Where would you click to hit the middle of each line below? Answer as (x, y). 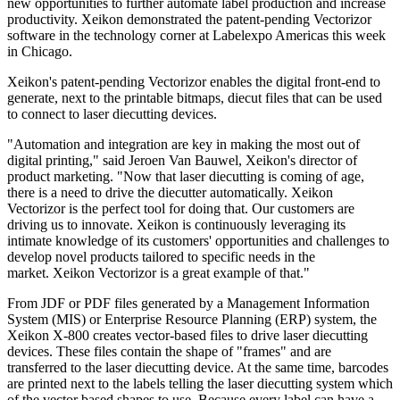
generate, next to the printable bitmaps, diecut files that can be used (195, 98)
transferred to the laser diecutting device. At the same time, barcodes (198, 368)
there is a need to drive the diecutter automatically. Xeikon (170, 193)
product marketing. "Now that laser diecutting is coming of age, (186, 177)
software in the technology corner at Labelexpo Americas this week (196, 36)
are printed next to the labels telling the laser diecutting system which (200, 384)
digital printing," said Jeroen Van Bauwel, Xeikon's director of (182, 161)
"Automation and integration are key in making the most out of (183, 145)
